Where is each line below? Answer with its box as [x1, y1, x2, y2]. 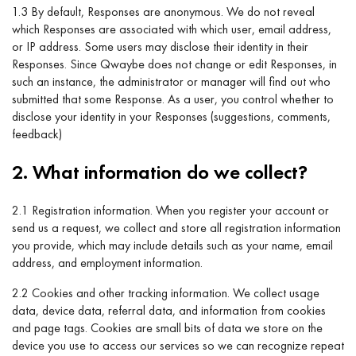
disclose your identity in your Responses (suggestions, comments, [12, 108, 331, 125]
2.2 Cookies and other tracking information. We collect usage [12, 284, 319, 301]
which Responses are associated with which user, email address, [12, 21, 331, 37]
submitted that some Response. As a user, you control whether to [12, 91, 334, 107]
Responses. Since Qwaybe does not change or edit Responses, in [12, 56, 337, 72]
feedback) [12, 126, 62, 142]
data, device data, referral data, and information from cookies [12, 302, 326, 319]
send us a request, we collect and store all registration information [12, 219, 341, 236]
